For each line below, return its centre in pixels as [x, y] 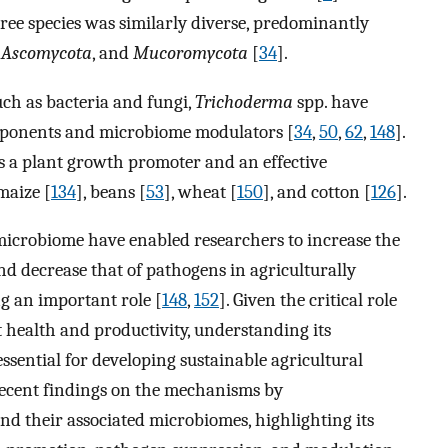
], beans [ [111, 191]
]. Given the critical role [308, 300]
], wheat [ [200, 191]
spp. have [330, 101]
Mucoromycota [190, 53]
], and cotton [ [317, 191]
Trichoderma [244, 101]
